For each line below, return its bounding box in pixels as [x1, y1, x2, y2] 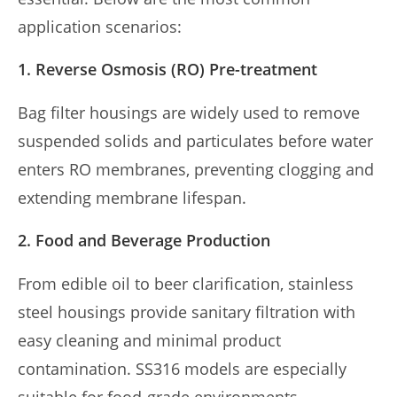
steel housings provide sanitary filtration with [18, 301, 355, 323]
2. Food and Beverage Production [18, 230, 270, 251]
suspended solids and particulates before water [18, 130, 373, 152]
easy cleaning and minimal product [18, 330, 281, 351]
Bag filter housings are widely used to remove [18, 102, 360, 123]
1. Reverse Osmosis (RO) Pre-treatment [18, 58, 317, 80]
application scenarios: [18, 16, 182, 37]
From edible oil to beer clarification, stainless [18, 273, 354, 294]
